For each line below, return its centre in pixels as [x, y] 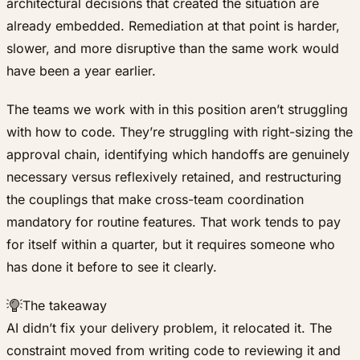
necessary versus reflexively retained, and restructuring [174, 177]
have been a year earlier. [81, 71]
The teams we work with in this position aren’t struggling [177, 110]
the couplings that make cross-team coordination [155, 200]
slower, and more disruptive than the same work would [173, 49]
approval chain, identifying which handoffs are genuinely [178, 155]
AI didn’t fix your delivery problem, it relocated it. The [169, 328]
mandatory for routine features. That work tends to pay [174, 222]
